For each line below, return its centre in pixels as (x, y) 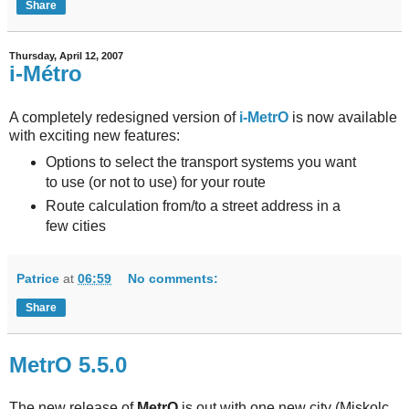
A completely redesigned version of (124, 117)
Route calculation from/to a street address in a (193, 205)
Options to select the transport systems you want (200, 162)
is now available (343, 117)
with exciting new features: (94, 135)
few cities (75, 225)
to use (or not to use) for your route (155, 182)
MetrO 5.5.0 (68, 364)
